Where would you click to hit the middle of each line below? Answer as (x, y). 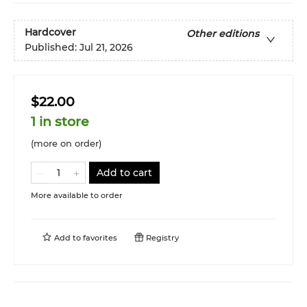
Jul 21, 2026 (106, 48)
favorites (100, 237)
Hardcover (50, 33)
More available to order (77, 195)
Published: (52, 48)
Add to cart (124, 172)
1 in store (60, 121)
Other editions (223, 34)
